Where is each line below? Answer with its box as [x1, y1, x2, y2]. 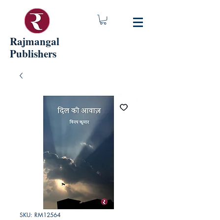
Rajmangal [10, 34, 59, 49]
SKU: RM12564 [20, 211, 60, 219]
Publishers [10, 46, 56, 61]
